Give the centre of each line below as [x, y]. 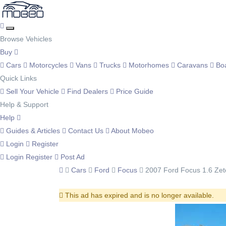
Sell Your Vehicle [33, 91]
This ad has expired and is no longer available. [138, 195]
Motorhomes [149, 65]
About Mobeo [132, 131]
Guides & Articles [33, 131]
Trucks [110, 65]
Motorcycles [48, 65]
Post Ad [72, 157]
